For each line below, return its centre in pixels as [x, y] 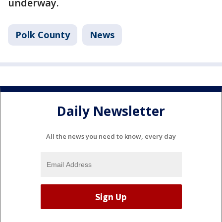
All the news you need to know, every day [111, 137]
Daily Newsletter [111, 111]
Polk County [43, 35]
